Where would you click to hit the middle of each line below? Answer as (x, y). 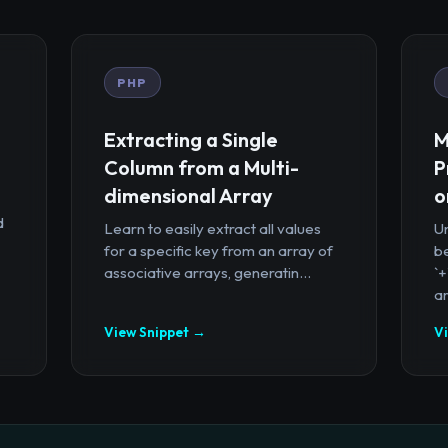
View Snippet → (154, 331)
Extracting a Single (190, 139)
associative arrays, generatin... (207, 272)
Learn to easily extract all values (212, 228)
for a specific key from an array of (218, 250)
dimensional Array (188, 195)
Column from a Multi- (201, 167)
